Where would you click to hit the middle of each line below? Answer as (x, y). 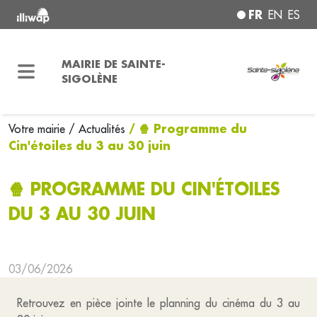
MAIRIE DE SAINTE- (113, 64)
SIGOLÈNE (89, 79)
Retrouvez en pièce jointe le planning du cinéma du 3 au (158, 303)
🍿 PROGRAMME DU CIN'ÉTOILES (144, 189)
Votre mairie (39, 129)
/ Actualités (97, 129)
